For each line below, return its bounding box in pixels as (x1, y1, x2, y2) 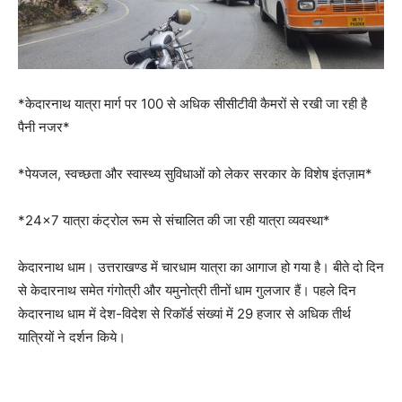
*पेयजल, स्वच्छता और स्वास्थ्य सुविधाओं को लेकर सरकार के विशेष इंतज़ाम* (18, 165, 372, 183)
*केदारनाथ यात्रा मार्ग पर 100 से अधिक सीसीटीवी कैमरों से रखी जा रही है (18, 95, 367, 113)
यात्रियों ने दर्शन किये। (18, 328, 126, 346)
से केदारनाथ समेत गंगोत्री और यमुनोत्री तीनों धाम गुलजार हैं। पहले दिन (18, 282, 356, 300)
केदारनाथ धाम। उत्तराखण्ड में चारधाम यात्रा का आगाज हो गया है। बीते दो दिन (18, 258, 384, 276)
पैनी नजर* (18, 118, 70, 136)
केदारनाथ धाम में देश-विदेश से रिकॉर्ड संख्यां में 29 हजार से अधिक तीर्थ (18, 305, 351, 323)
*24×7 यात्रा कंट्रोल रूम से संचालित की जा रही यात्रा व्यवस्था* (18, 212, 330, 230)
